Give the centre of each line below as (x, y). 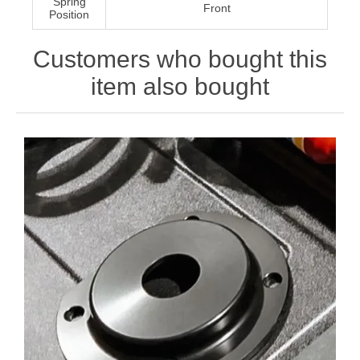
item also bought (180, 87)
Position (69, 15)
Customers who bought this (180, 59)
